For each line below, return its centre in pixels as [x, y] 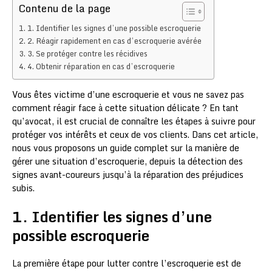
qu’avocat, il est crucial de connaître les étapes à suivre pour [134, 121]
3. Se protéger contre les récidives [87, 54]
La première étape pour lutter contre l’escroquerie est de [127, 263]
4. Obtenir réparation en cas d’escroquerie [101, 66]
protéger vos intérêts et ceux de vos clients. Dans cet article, [135, 135]
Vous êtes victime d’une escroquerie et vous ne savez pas [128, 95]
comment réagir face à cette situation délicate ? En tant [125, 108]
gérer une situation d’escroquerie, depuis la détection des [127, 161]
